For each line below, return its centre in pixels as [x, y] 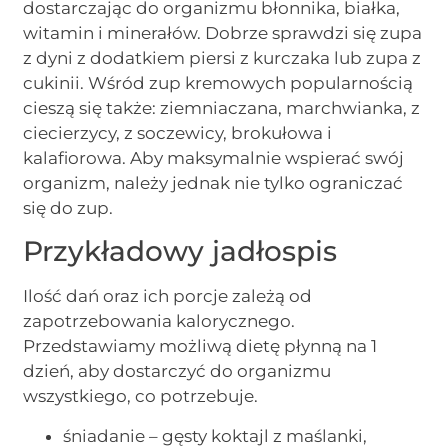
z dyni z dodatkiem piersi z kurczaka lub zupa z [222, 57]
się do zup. [68, 207]
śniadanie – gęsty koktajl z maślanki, [215, 435]
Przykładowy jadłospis [180, 251]
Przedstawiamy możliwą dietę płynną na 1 [200, 346]
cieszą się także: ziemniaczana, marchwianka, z [222, 107]
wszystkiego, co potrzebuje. [141, 396]
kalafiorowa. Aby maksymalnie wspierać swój [214, 157]
